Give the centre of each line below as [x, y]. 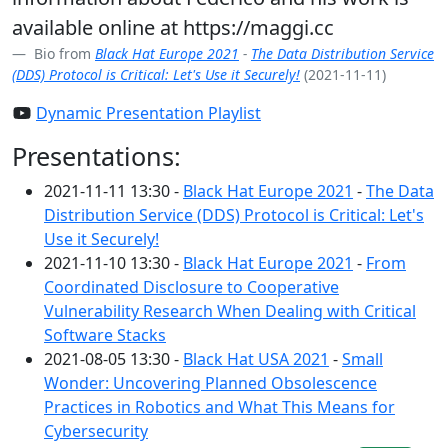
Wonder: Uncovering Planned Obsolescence [210, 383]
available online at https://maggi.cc [173, 27]
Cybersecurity [96, 431]
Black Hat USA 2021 [256, 359]
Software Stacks [105, 335]
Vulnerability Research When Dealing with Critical [230, 311]
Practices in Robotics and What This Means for [219, 407]
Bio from [62, 53]
